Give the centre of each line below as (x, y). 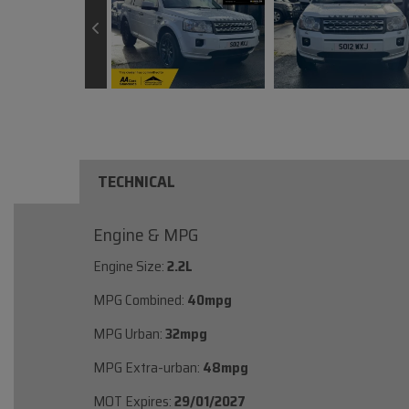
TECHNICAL (136, 181)
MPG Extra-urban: (147, 367)
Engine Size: (129, 266)
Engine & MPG (146, 234)
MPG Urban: (128, 333)
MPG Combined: (139, 299)
